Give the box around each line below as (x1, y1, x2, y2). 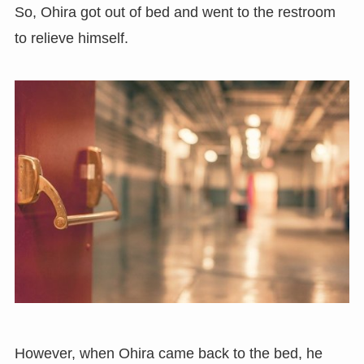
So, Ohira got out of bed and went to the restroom (14, 3, 336, 20)
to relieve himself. (14, 29, 128, 46)
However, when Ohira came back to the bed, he (14, 345, 323, 362)
